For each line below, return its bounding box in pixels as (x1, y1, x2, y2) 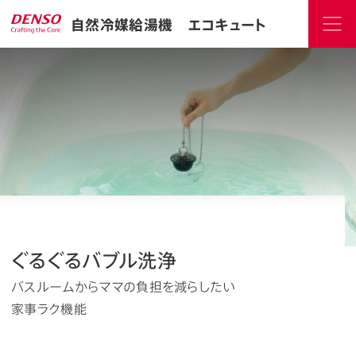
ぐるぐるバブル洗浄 (11, 246, 176, 273)
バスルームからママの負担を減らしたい (11, 278, 236, 295)
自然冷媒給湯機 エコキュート (71, 14, 267, 34)
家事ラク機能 (11, 300, 87, 317)
